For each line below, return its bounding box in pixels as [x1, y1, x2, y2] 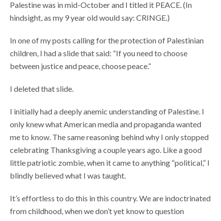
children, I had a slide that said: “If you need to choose [10, 48, 187, 58]
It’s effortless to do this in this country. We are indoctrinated [10, 193, 211, 203]
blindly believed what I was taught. [10, 170, 127, 180]
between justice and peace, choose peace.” [10, 61, 151, 71]
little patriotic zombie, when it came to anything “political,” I [10, 157, 210, 167]
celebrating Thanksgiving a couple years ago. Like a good [10, 145, 202, 154]
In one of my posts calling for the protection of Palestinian [10, 35, 204, 45]
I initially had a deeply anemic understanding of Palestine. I [10, 106, 204, 116]
